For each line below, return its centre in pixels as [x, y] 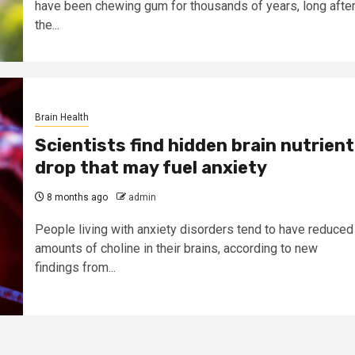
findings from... [75, 268]
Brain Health [61, 118]
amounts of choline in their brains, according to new [176, 249]
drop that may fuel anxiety [151, 168]
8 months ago [76, 198]
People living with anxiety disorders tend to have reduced [194, 230]
